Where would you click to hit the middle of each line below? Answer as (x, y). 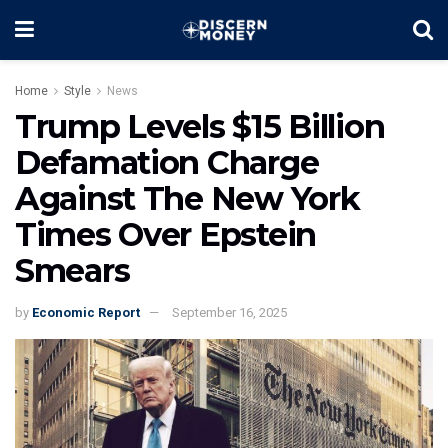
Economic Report (86, 312)
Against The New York (187, 198)
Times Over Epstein (165, 234)
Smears (72, 270)
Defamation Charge (167, 162)
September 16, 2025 (229, 312)
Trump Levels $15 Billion (200, 126)
